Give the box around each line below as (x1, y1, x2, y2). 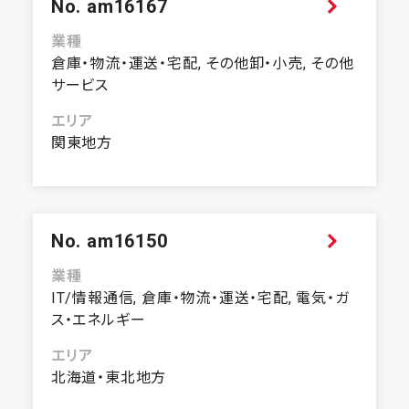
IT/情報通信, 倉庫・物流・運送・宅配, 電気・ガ (50, 289, 350, 308)
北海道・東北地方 (50, 369, 167, 387)
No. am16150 (50, 230, 168, 253)
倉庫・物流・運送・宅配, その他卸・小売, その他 (50, 55, 354, 73)
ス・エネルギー (50, 311, 146, 330)
